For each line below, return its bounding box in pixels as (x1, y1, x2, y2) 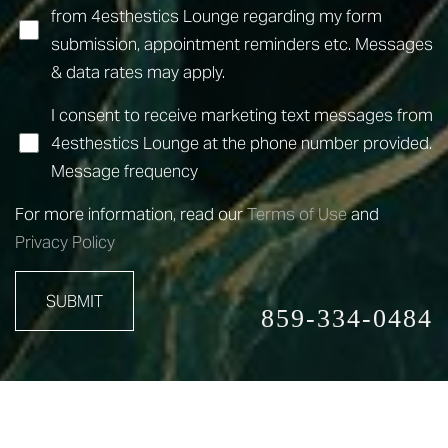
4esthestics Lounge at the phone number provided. (50, 132, 432, 154)
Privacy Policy (15, 231, 115, 253)
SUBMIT (46, 290, 103, 312)
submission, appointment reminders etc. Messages (50, 33, 433, 55)
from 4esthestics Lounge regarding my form (50, 5, 382, 27)
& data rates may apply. (50, 61, 225, 83)
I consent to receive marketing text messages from (50, 104, 433, 126)
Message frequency (50, 160, 198, 182)
